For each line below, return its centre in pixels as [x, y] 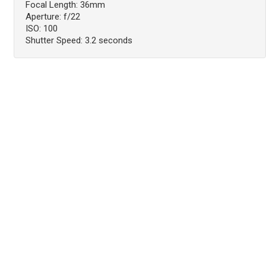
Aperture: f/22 [53, 17]
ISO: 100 [41, 29]
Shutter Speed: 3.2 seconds [79, 41]
